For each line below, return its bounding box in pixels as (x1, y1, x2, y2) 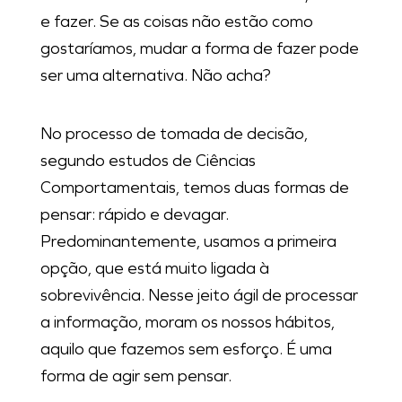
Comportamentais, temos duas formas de (39, 178, 349, 198)
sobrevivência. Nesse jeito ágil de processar (39, 285, 358, 306)
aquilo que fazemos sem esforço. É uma (39, 339, 332, 360)
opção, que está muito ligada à (39, 258, 269, 279)
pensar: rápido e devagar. (39, 205, 229, 225)
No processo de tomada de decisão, (39, 124, 308, 144)
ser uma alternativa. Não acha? (39, 66, 271, 86)
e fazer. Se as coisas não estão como (39, 12, 313, 32)
